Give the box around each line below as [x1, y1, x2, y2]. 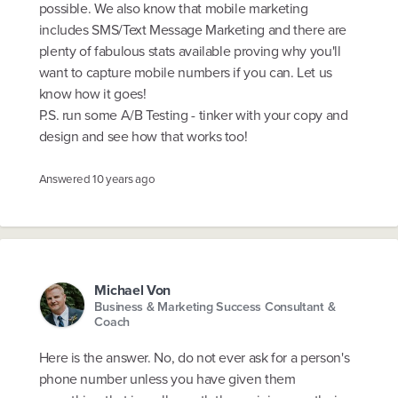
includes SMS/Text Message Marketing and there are [38, 20, 346, 41]
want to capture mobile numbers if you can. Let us [38, 62, 332, 84]
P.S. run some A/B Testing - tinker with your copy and [38, 105, 348, 126]
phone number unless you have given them [38, 369, 296, 390]
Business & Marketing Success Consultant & [94, 297, 336, 317]
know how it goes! [38, 84, 147, 105]
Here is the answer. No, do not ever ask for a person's [38, 347, 350, 369]
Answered [38, 171, 92, 187]
